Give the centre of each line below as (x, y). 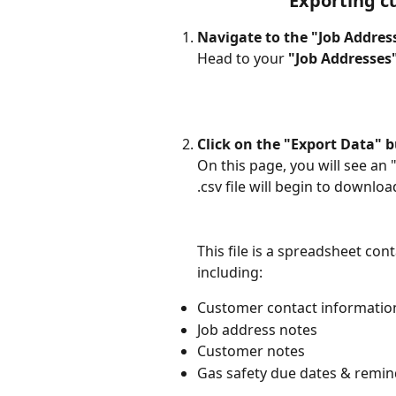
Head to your (243, 59)
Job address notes (257, 329)
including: (232, 273)
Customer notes (251, 351)
